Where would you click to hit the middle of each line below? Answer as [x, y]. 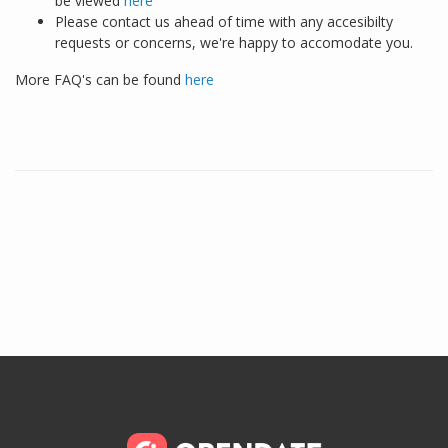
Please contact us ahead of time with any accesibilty [224, 21]
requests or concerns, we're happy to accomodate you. [234, 42]
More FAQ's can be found [100, 79]
